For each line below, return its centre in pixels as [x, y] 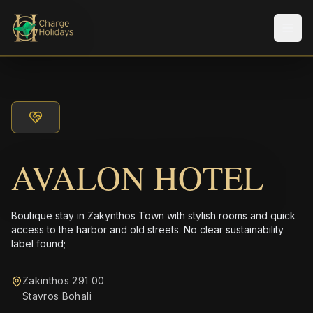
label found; [38, 243]
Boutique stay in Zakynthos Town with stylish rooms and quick [153, 216]
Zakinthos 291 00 [64, 281]
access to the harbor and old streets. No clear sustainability [147, 230]
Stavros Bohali [57, 296]
